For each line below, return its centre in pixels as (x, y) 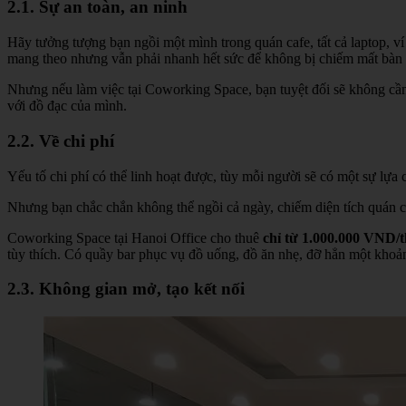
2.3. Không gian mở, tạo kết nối (126, 289)
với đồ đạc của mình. (69, 106)
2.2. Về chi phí (61, 140)
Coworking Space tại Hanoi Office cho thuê (135, 237)
